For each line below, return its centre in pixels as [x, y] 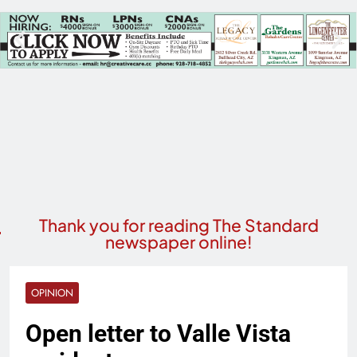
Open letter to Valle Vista [158, 333]
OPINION [52, 292]
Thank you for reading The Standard [178, 225]
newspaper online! [178, 241]
